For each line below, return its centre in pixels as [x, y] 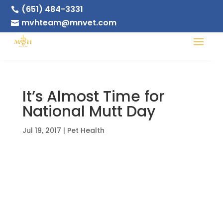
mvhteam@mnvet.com [69, 23]
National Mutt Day [89, 111]
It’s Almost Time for [93, 97]
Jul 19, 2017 [42, 130]
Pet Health [86, 130]
